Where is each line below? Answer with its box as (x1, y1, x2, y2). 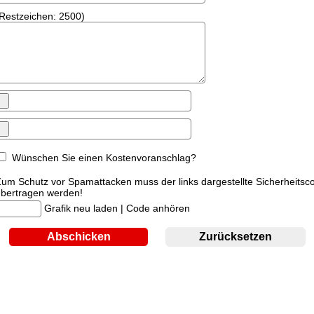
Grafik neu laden (43, 203, 118, 214)
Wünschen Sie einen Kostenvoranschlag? (11, 152, 196, 163)
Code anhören (125, 203, 190, 214)
